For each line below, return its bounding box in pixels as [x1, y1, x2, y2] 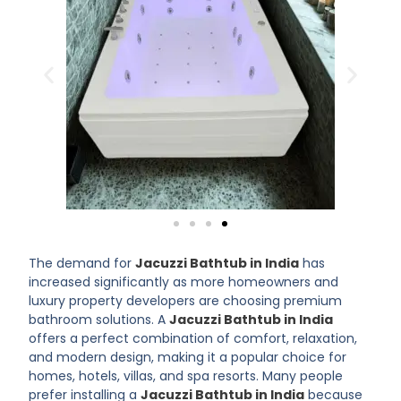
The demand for [29, 254, 136, 272]
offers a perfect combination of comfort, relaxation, [29, 329, 358, 347]
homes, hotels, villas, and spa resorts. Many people [29, 367, 344, 385]
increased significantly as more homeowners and [29, 273, 339, 291]
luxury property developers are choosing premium [29, 292, 343, 310]
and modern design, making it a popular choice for [29, 348, 347, 366]
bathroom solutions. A [29, 311, 170, 328]
